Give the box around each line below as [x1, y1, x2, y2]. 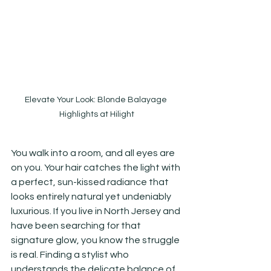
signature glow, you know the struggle [11, 235, 181, 245]
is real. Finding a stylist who [11, 249, 131, 260]
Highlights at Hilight [59, 109, 134, 119]
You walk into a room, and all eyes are [11, 148, 177, 158]
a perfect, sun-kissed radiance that [11, 177, 171, 187]
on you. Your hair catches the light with [11, 162, 182, 172]
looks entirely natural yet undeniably [11, 191, 173, 201]
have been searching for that [11, 220, 143, 230]
